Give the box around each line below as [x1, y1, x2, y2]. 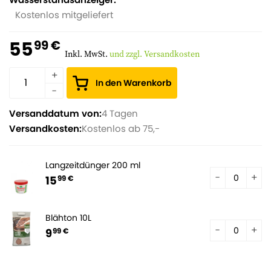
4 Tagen [102, 107, 138, 120]
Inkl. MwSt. [65, 48, 109, 60]
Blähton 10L [45, 211, 91, 224]
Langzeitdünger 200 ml [45, 159, 140, 171]
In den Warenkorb [96, 77, 171, 89]
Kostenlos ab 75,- [82, 122, 160, 135]
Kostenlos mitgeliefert [15, 8, 113, 21]
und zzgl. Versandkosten [109, 48, 200, 60]
